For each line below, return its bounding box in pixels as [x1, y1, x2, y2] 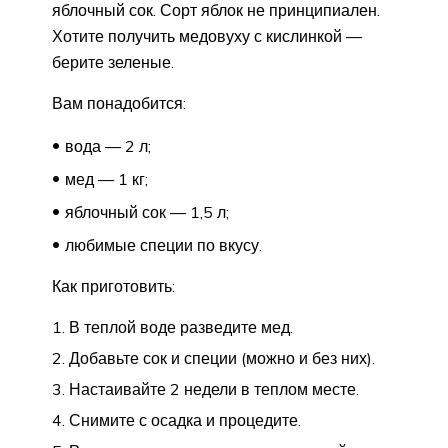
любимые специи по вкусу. [65, 235, 262, 256]
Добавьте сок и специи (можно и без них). [69, 348, 375, 369]
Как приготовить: [52, 276, 175, 297]
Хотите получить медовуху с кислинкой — [52, 26, 362, 47]
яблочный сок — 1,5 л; [65, 202, 229, 223]
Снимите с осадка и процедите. [69, 410, 301, 431]
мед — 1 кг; [65, 169, 148, 190]
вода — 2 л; [65, 136, 151, 157]
